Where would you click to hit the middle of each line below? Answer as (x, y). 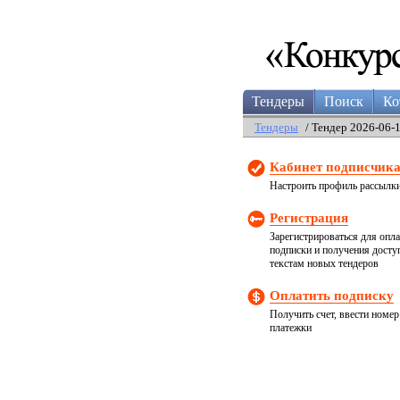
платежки (291, 328)
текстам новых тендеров (324, 263)
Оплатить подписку (332, 296)
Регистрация (309, 218)
